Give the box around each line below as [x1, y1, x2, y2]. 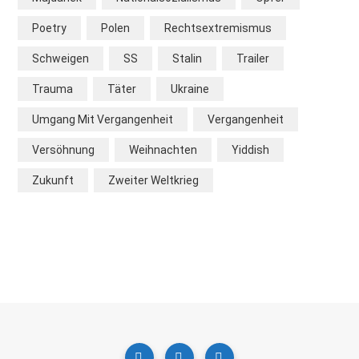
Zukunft [32, 174, 74, 188]
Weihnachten [129, 143, 197, 157]
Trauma [32, 83, 73, 96]
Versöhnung [32, 143, 95, 157]
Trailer [236, 52, 269, 66]
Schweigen [32, 52, 89, 66]
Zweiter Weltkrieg [108, 174, 199, 188]
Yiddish [232, 143, 269, 157]
